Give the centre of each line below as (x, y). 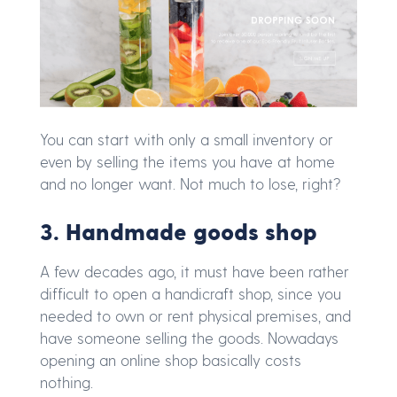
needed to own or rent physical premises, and (195, 315)
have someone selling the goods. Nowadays (189, 337)
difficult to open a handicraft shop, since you (191, 293)
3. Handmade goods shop (179, 230)
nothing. (66, 381)
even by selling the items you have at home (187, 162)
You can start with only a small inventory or (187, 140)
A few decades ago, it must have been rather (195, 271)
